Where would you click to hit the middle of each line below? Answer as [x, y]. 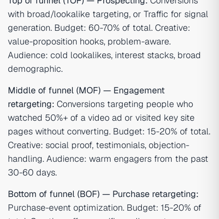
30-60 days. [32, 172]
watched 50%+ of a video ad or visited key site [101, 118]
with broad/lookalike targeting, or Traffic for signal [108, 14]
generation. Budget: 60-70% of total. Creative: [99, 28]
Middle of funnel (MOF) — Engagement [86, 90]
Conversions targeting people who [124, 104]
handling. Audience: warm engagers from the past [108, 159]
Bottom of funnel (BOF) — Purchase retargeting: [103, 194]
